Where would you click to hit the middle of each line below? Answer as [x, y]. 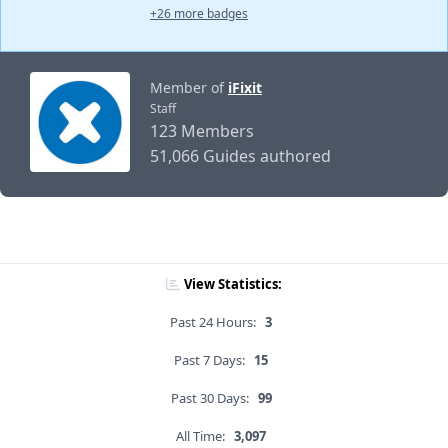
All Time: [200, 436]
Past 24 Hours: [213, 322]
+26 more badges [199, 14]
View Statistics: [233, 284]
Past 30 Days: [209, 398]
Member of [189, 88]
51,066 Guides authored [240, 156]
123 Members [202, 131]
